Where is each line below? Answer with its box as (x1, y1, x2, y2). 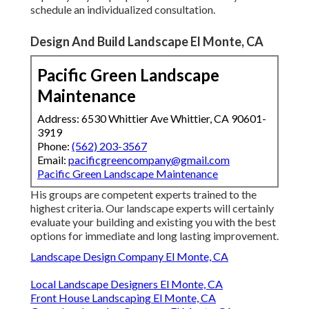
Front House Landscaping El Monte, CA (30, 291, 216, 305)
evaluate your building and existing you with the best (30, 215, 276, 229)
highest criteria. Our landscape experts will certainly (30, 201, 274, 215)
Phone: (37, 139, 72, 153)
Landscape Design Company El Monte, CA (30, 250, 228, 263)
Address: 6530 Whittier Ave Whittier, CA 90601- (37, 112, 266, 126)
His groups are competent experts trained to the (30, 188, 257, 201)
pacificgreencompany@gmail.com (68, 153, 230, 167)
